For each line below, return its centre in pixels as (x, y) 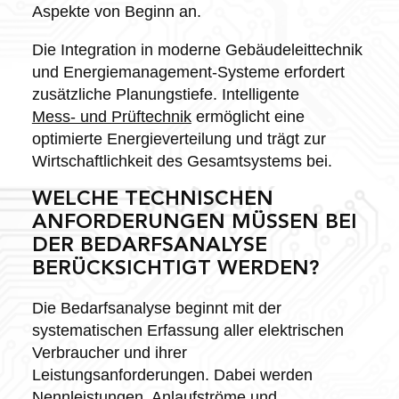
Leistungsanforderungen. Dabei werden (172, 375)
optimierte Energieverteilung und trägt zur (179, 138)
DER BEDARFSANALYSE (149, 246)
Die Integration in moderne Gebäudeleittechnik (197, 49)
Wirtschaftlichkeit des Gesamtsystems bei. (182, 161)
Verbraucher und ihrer (109, 352)
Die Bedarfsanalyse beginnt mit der (156, 308)
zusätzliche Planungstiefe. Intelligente (165, 94)
